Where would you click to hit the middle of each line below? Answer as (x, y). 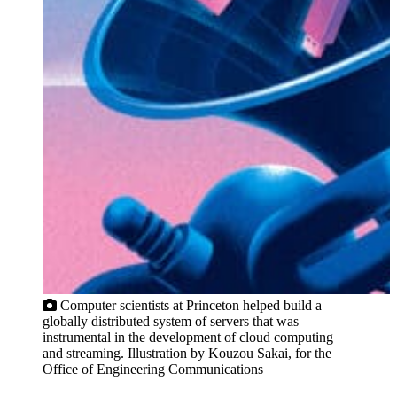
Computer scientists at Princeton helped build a (189, 306)
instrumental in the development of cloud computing (188, 338)
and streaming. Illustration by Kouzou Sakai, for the (187, 354)
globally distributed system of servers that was (171, 322)
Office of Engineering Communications (153, 370)
